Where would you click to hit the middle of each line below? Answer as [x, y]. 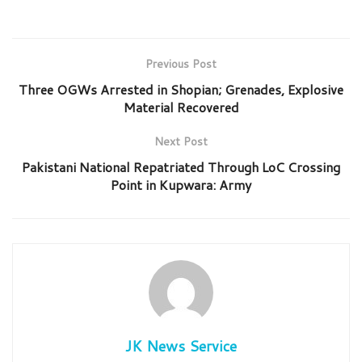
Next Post [181, 141]
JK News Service [181, 345]
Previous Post [181, 63]
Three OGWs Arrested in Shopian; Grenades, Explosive [181, 89]
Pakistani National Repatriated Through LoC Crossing [181, 166]
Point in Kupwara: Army [181, 184]
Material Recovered [181, 107]
